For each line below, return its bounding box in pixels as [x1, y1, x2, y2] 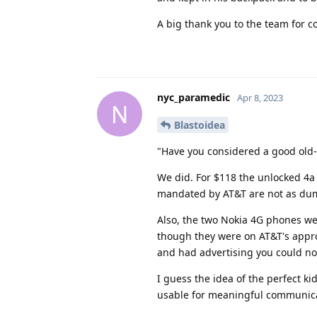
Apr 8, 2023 [237, 91, 283, 105]
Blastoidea [174, 118, 225, 132]
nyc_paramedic [157, 91, 230, 105]
